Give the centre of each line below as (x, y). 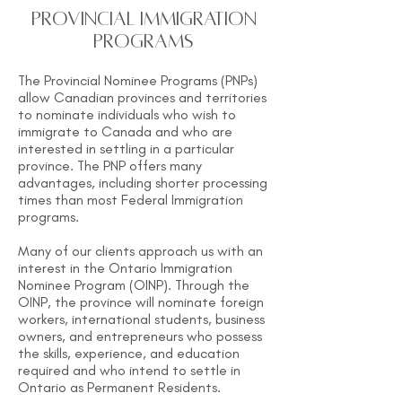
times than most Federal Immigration (131, 200)
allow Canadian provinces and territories (142, 97)
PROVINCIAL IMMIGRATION (144, 19)
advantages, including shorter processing (143, 183)
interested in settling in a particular (126, 149)
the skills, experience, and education (129, 353)
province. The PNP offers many (110, 166)
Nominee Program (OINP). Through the (134, 285)
